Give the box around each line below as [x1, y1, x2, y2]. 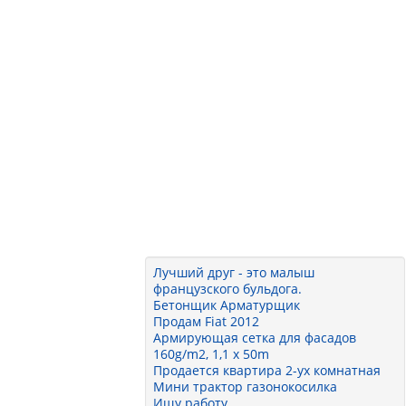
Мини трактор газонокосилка [153, 378, 338, 395]
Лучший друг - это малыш [153, 264, 315, 281]
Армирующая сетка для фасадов [153, 329, 357, 346]
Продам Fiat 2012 [153, 313, 260, 330]
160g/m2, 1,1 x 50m [153, 345, 274, 362]
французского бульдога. [153, 280, 303, 297]
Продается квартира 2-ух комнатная [153, 362, 382, 379]
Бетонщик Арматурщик [153, 296, 301, 314]
